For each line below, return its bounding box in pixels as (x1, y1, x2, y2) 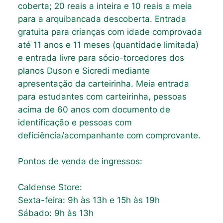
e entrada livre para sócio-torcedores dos (17, 53, 184, 63)
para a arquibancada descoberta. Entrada (17, 14, 186, 24)
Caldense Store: (17, 182, 82, 193)
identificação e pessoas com (17, 117, 132, 128)
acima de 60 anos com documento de (17, 105, 170, 115)
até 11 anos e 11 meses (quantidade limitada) (17, 40, 199, 50)
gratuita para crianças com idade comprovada (17, 27, 202, 37)
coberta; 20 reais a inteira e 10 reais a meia (17, 1, 192, 11)
